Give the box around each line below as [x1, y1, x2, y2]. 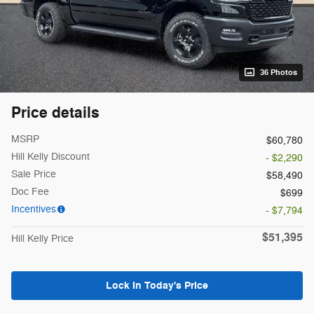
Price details [11, 102, 100, 123]
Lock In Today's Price [106, 278, 208, 292]
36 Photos [260, 67, 297, 77]
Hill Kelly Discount [11, 150, 90, 163]
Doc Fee [11, 185, 49, 198]
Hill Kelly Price [11, 232, 74, 245]
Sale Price [11, 168, 56, 180]
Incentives [11, 203, 56, 215]
